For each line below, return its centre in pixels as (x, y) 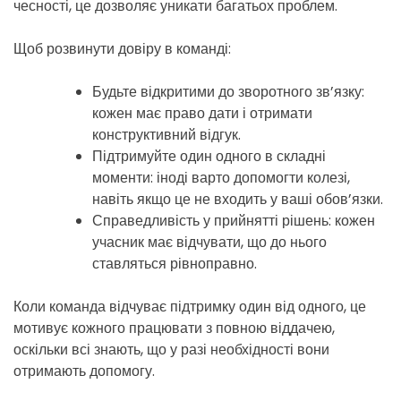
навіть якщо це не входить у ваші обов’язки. (238, 200)
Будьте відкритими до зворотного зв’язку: (228, 92)
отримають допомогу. (84, 371)
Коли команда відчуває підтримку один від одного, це (190, 307)
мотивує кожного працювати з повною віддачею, (174, 328)
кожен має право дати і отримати (202, 114)
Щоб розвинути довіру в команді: (122, 49)
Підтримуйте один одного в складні (209, 157)
